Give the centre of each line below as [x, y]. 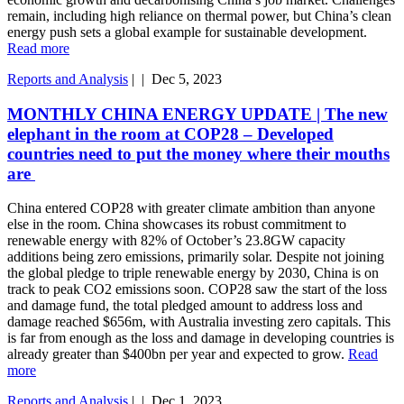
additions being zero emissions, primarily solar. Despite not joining [196, 257]
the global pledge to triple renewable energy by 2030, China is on [193, 273]
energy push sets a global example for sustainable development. [187, 32]
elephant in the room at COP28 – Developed [170, 133]
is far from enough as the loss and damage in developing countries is [201, 338]
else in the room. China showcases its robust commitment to [177, 225]
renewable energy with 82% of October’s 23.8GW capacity [176, 241]
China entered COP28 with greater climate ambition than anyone [191, 208]
